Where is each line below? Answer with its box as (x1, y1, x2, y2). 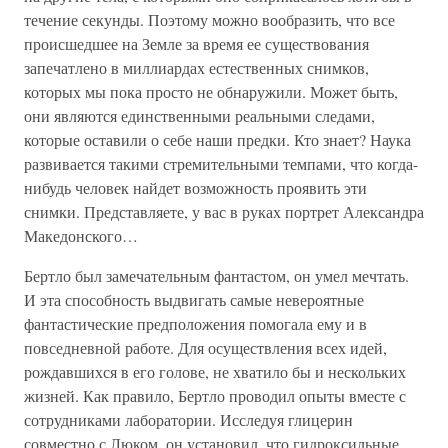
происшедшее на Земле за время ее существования (24, 33, 369, 54)
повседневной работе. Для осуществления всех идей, (24, 337, 387, 358)
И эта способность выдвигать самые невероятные (24, 289, 364, 310)
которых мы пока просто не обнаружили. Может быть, (24, 81, 398, 102)
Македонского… (24, 225, 138, 246)
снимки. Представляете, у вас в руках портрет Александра (24, 201, 424, 222)
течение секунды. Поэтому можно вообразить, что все (24, 9, 395, 30)
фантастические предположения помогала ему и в (24, 313, 367, 334)
